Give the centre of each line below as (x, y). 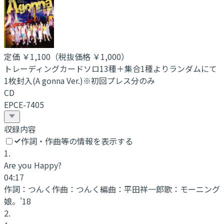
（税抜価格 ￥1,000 (86, 56)
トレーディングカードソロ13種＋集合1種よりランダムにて (110, 68)
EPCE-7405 (24, 104)
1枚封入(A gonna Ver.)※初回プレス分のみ (79, 80)
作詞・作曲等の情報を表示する (77, 141)
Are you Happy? (33, 165)
